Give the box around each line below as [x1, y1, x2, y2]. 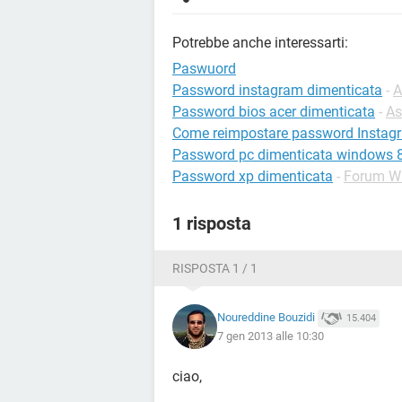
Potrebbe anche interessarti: [172, 34, 348, 51]
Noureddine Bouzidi [217, 310, 315, 325]
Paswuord [172, 60, 236, 77]
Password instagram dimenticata [172, 82, 382, 99]
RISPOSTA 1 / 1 [172, 261, 258, 275]
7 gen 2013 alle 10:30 [217, 328, 324, 343]
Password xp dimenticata [172, 168, 333, 185]
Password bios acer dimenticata [172, 103, 375, 120]
